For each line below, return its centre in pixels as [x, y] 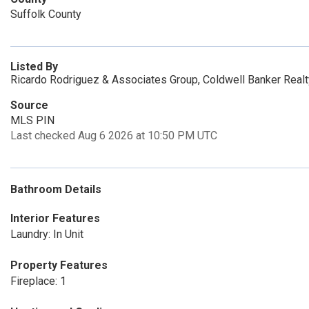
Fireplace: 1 [38, 281]
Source [29, 105]
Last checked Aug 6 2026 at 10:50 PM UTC [114, 136]
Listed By [34, 67]
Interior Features [55, 218]
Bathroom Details [56, 189]
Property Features [59, 265]
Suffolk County [46, 14]
